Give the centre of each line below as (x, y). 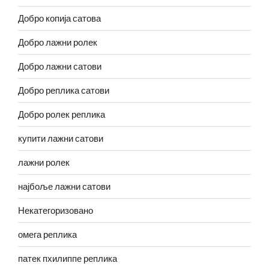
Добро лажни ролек (58, 42)
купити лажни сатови (61, 138)
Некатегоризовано (56, 210)
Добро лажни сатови (60, 66)
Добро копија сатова (59, 18)
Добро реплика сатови (64, 90)
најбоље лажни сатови (64, 186)
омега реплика (47, 234)
